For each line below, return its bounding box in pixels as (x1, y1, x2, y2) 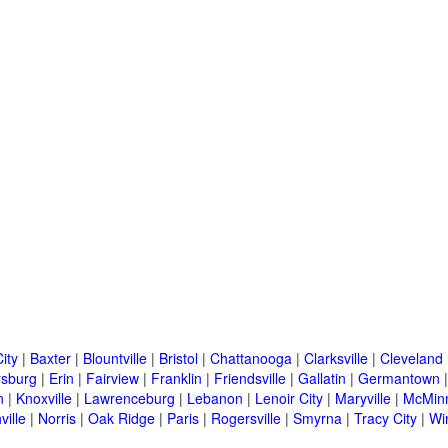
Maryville (335, 388, 391, 409)
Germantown (358, 368, 440, 389)
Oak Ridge (88, 408, 155, 429)
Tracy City (354, 408, 417, 429)
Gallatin (298, 368, 346, 389)
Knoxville (16, 388, 72, 409)
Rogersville (211, 408, 281, 429)
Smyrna (293, 408, 342, 429)
